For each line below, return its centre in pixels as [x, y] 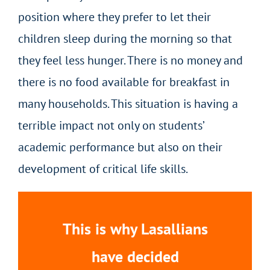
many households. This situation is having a [128, 104]
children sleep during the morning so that [125, 39]
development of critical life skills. [105, 169]
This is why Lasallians [135, 229]
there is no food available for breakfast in [124, 82]
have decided [135, 257]
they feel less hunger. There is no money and [130, 61]
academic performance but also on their [120, 147]
